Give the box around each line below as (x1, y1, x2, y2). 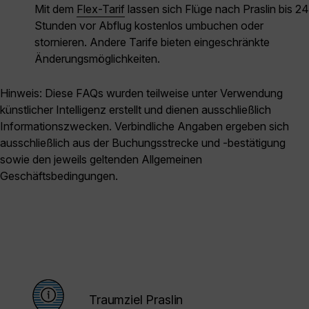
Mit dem (34, 2, 77, 17)
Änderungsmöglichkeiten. (34, 52, 160, 66)
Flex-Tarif (77, 2, 125, 17)
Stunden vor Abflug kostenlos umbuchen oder (34, 19, 263, 33)
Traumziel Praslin (89, 292, 183, 308)
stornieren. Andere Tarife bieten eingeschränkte (34, 35, 270, 50)
